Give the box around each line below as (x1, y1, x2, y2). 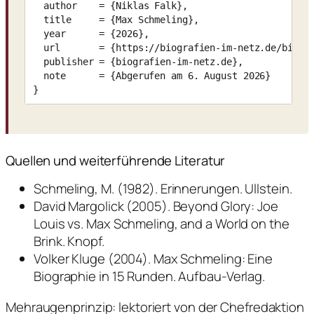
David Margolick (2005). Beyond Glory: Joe (34, 197, 278, 216)
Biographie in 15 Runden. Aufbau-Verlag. (34, 267, 266, 286)
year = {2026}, (32, 27, 149, 39)
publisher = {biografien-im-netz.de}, (32, 55, 243, 67)
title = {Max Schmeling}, (32, 13, 199, 25)
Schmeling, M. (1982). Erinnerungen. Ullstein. (34, 179, 292, 198)
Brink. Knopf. (34, 232, 104, 251)
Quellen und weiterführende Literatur (6, 151, 226, 170)
